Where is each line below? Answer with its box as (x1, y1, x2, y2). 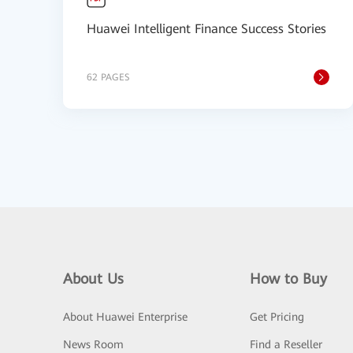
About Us (63, 270, 124, 287)
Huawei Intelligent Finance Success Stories (87, 21, 326, 36)
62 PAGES (87, 72, 129, 83)
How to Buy (249, 270, 327, 287)
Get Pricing (249, 310, 304, 323)
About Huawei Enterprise (63, 310, 188, 323)
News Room (63, 338, 124, 351)
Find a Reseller (249, 338, 322, 351)
